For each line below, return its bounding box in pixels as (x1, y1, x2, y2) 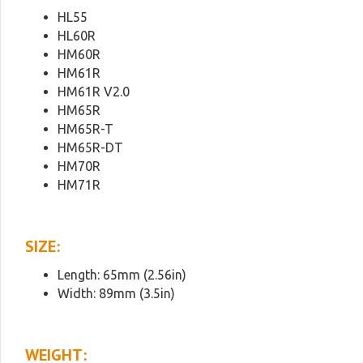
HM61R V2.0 (58, 84, 130, 99)
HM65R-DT (58, 140, 123, 155)
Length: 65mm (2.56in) (58, 267, 186, 282)
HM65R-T (58, 122, 113, 136)
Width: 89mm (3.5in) (58, 286, 175, 301)
